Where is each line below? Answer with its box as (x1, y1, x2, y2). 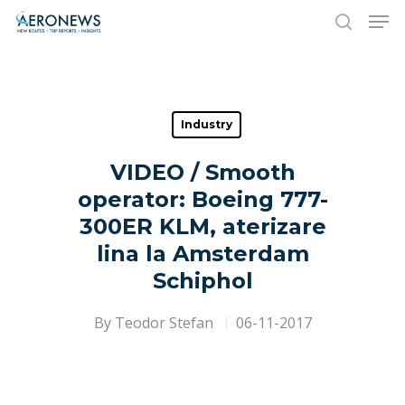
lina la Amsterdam (96, 240, 309, 267)
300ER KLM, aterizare (79, 213, 326, 240)
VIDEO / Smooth (109, 159, 296, 185)
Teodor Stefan (114, 313, 213, 333)
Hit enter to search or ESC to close (80, 101, 277, 119)
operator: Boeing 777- (77, 186, 328, 212)
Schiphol (152, 268, 253, 294)
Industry (181, 118, 232, 131)
